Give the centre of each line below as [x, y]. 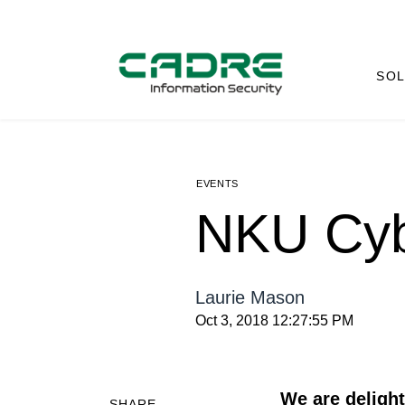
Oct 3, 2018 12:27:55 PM [274, 321]
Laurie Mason [250, 298]
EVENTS [217, 184]
